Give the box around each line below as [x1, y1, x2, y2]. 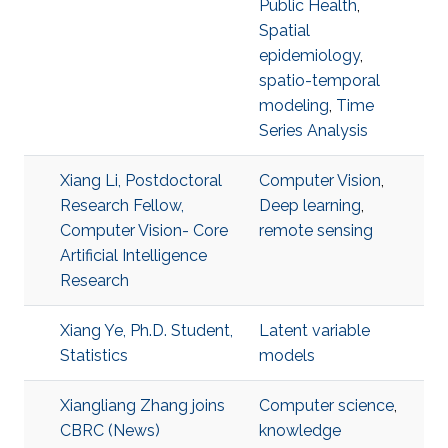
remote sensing [259, 221, 373, 240]
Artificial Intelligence [60, 246, 207, 265]
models [259, 346, 315, 365]
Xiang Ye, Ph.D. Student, [60, 321, 233, 340]
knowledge [259, 421, 341, 440]
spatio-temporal [259, 71, 380, 90]
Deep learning [259, 196, 361, 215]
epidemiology [259, 46, 360, 65]
